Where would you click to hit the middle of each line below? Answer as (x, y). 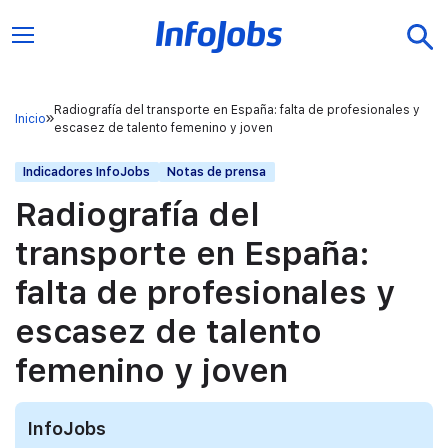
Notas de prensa (217, 172)
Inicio (30, 118)
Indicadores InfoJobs (87, 172)
